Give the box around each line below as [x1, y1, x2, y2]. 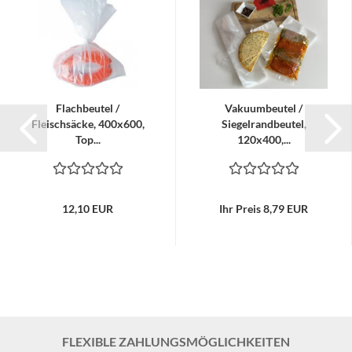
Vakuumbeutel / [225, 101, 302, 115]
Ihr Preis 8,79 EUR [219, 202, 308, 215]
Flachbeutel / [56, 101, 119, 115]
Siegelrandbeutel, [221, 117, 306, 130]
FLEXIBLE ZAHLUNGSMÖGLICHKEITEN [62, 334, 290, 349]
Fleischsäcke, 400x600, [31, 117, 145, 130]
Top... [75, 133, 101, 146]
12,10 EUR [62, 202, 113, 215]
